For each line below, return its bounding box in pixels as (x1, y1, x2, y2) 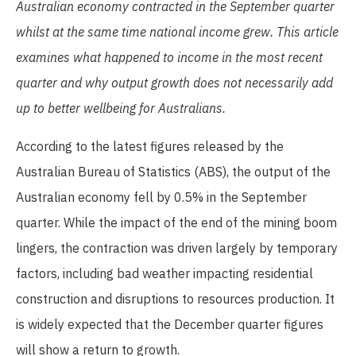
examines (16, 49, 70, 66)
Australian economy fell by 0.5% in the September (16, 189, 307, 206)
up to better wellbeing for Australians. (16, 100, 226, 117)
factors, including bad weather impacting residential (16, 265, 313, 282)
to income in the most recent (163, 49, 323, 66)
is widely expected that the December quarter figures (16, 316, 323, 333)
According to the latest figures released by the (16, 138, 284, 155)
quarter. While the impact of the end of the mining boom (16, 215, 337, 231)
